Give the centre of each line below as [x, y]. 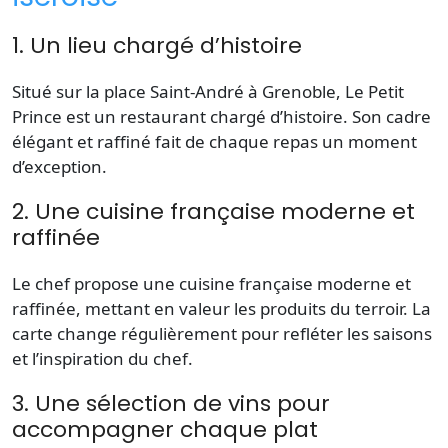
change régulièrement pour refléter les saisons [242, 333]
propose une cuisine [154, 283]
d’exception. [59, 166]
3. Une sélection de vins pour [171, 403]
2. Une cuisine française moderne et [213, 211]
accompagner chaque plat [165, 429]
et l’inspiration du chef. [102, 358]
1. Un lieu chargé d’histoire [157, 45]
